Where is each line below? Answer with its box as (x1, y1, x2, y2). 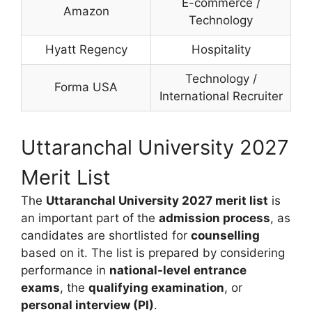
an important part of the (21, 211, 159, 225)
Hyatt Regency (45, 42, 127, 56)
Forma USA (54, 80, 118, 94)
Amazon (63, 4, 109, 18)
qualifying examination (88, 281, 224, 295)
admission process (159, 211, 270, 225)
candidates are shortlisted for (21, 228, 191, 242)
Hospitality (191, 42, 251, 56)
